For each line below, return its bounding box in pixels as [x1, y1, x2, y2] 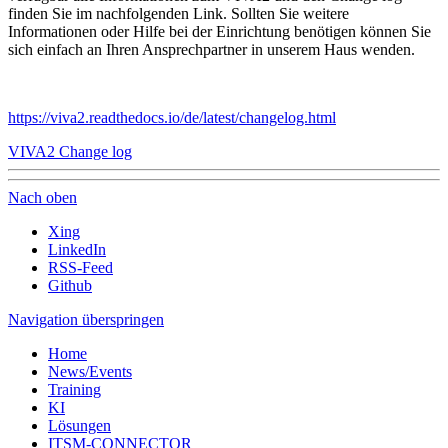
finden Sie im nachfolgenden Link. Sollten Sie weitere [8, 5, 349, 23]
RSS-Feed [48, 259, 113, 277]
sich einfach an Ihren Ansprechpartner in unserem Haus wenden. [8, 41, 415, 59]
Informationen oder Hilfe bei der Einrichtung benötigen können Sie [8, 23, 431, 41]
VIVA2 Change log [8, 143, 132, 161]
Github [48, 277, 92, 295]
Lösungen [48, 417, 111, 435]
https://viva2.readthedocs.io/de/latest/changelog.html [8, 109, 336, 127]
